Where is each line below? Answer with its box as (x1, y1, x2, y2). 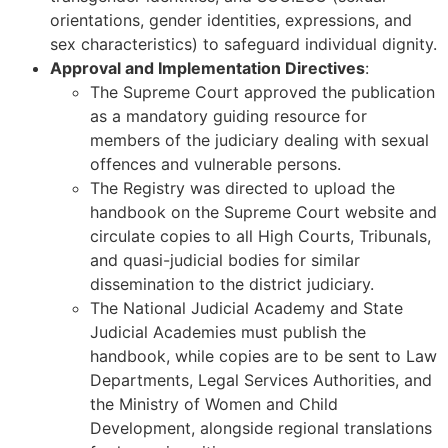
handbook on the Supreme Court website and (90, 202, 437, 223)
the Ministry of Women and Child (90, 394, 338, 415)
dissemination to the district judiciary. (90, 274, 374, 295)
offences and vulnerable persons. (90, 154, 341, 175)
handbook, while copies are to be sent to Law (90, 346, 437, 367)
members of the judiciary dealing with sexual (90, 130, 429, 151)
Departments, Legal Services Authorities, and (90, 370, 432, 391)
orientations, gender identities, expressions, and (50, 10, 412, 31)
